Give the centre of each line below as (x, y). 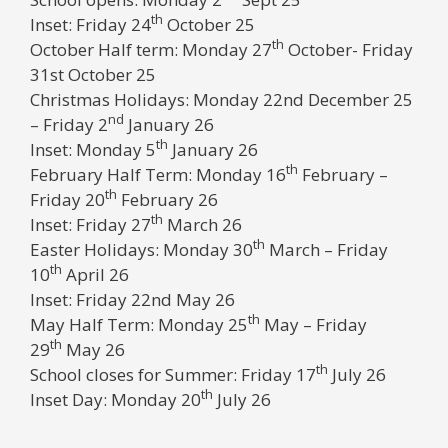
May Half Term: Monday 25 (139, 324)
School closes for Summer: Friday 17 (173, 374)
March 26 (202, 224)
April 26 (97, 274)
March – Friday (326, 249)
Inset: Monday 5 (93, 149)
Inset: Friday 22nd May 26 (132, 299)
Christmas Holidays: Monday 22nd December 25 (223, 99)
